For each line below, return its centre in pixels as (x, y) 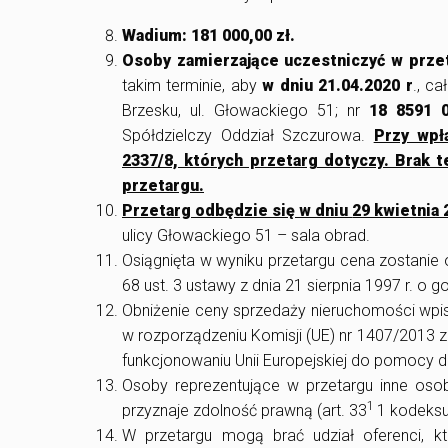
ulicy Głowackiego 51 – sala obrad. (246, 236)
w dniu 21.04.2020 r (337, 86)
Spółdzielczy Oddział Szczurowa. (248, 136)
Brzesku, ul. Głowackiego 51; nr (245, 111)
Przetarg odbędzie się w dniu (237, 211)
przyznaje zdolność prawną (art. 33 (244, 411)
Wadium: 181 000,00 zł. (208, 36)
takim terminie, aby (192, 86)
